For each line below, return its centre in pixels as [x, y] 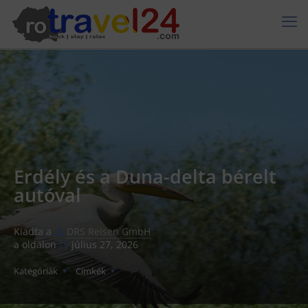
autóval [47, 195]
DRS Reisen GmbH [109, 231]
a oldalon [35, 244]
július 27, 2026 [105, 244]
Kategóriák [37, 271]
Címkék [92, 271]
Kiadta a [33, 231]
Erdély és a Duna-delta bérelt [145, 176]
